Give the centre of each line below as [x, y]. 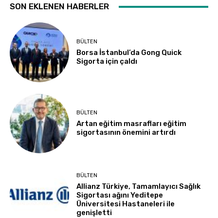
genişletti [94, 212]
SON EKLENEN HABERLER [59, 7]
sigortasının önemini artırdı [126, 133]
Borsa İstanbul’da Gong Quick [129, 53]
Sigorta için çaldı [107, 62]
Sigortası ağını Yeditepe [120, 195]
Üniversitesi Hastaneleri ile [126, 204]
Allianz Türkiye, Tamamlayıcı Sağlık [139, 186]
